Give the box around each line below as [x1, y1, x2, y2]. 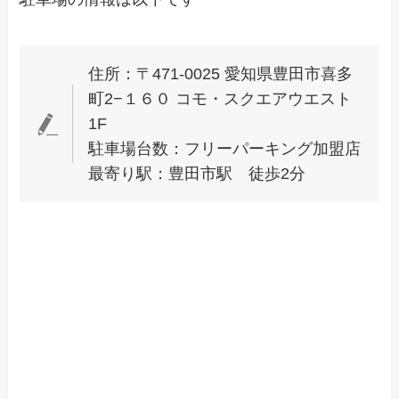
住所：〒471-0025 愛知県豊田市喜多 [87, 64, 353, 83]
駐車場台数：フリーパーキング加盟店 [87, 139, 361, 158]
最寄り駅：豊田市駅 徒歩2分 [87, 164, 305, 183]
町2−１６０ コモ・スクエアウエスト [87, 89, 352, 108]
